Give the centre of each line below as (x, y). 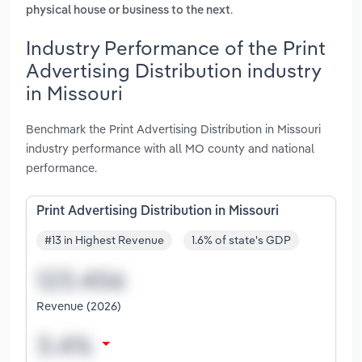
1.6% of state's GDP (241, 240)
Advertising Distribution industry (173, 70)
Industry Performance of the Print (176, 47)
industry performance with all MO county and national (170, 148)
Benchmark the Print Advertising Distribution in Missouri (173, 128)
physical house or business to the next (128, 11)
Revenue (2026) (79, 306)
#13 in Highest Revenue (104, 240)
